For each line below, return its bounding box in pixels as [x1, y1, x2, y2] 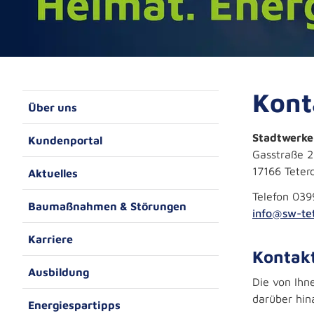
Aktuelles [28, 167, 78, 179]
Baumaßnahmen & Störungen [28, 200, 186, 212]
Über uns [28, 101, 77, 114]
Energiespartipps [28, 299, 121, 311]
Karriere [28, 233, 73, 245]
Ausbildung [28, 266, 89, 278]
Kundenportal [28, 134, 102, 146]
